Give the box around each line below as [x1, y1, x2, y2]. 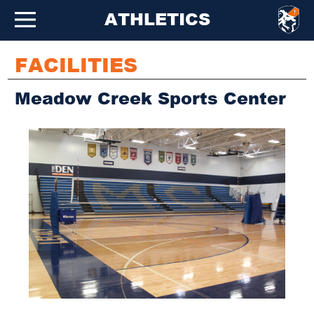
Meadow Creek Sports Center [15, 86, 287, 109]
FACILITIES [15, 50, 138, 78]
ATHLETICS [104, 7, 210, 30]
